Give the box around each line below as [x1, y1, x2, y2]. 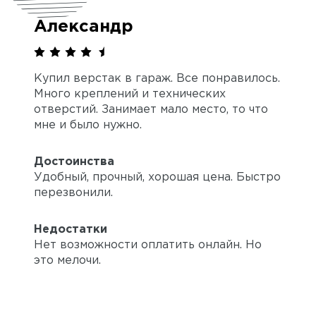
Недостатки [34, 224, 107, 235]
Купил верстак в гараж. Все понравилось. [34, 73, 280, 84]
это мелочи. [34, 255, 101, 266]
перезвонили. [34, 187, 113, 198]
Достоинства [34, 156, 114, 167]
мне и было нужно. [34, 119, 142, 130]
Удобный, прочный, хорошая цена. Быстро [34, 171, 281, 183]
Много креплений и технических [34, 88, 226, 99]
